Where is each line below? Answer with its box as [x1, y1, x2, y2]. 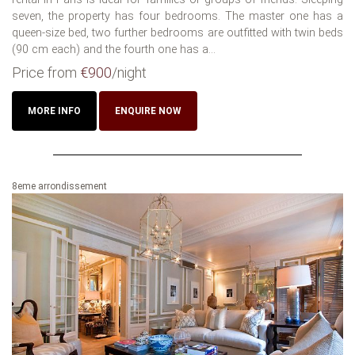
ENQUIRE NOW [115, 105, 181, 116]
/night [112, 63, 147, 81]
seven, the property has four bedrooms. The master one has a [12, 9, 343, 23]
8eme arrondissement [12, 180, 107, 192]
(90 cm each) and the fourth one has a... [12, 42, 216, 56]
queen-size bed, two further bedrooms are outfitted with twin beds [12, 25, 343, 40]
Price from [12, 63, 80, 81]
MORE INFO [28, 105, 81, 116]
